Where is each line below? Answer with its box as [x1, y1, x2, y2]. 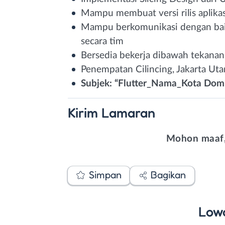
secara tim [81, 36, 124, 46]
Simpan [88, 169, 122, 181]
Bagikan [151, 169, 186, 181]
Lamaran [101, 104, 155, 121]
